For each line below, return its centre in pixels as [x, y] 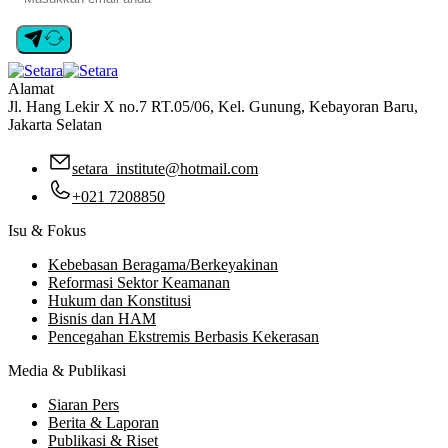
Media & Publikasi [67, 370]
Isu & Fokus [47, 230]
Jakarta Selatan [55, 124]
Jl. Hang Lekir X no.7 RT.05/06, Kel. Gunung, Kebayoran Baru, [213, 106]
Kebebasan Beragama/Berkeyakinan [163, 264]
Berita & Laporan [103, 422]
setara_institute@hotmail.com [165, 168]
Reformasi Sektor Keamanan [139, 282]
